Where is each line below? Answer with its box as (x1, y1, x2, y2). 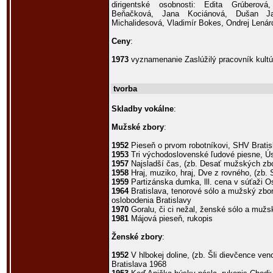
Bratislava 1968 (112, 260, 166, 269)
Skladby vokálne (112, 104, 174, 113)
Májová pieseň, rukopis (129, 214, 213, 223)
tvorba (113, 84, 137, 93)
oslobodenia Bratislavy (112, 196, 191, 205)
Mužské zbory (112, 122, 164, 132)
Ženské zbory (112, 232, 162, 241)
